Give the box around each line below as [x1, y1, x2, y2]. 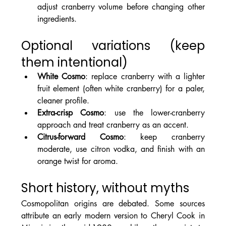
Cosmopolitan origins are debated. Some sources [21, 198, 205, 209]
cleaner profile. [37, 95, 89, 106]
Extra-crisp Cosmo [37, 107, 104, 119]
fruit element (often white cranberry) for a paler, [37, 83, 205, 94]
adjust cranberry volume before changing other [37, 2, 205, 13]
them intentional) [21, 54, 128, 71]
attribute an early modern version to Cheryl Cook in [21, 210, 205, 221]
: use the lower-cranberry [104, 107, 205, 119]
